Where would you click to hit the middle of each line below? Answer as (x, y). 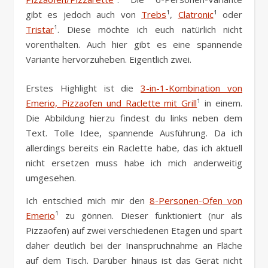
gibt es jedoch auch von (84, 15)
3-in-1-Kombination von (192, 88)
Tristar (40, 30)
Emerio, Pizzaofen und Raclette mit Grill (112, 103)
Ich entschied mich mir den (88, 201)
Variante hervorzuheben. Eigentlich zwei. (109, 60)
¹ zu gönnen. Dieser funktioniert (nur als (149, 216)
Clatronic (196, 15)
